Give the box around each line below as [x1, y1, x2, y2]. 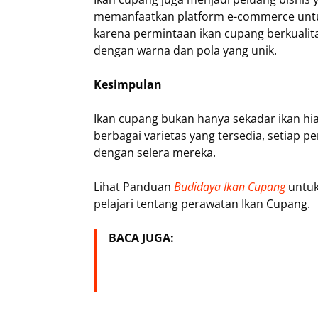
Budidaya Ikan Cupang [174, 179, 285, 195]
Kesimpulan [94, 77, 162, 93]
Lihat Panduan [94, 179, 174, 195]
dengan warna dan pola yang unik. [94, 43, 277, 59]
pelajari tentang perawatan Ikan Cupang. [94, 196, 310, 212]
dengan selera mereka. [94, 145, 216, 161]
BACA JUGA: [109, 230, 174, 246]
